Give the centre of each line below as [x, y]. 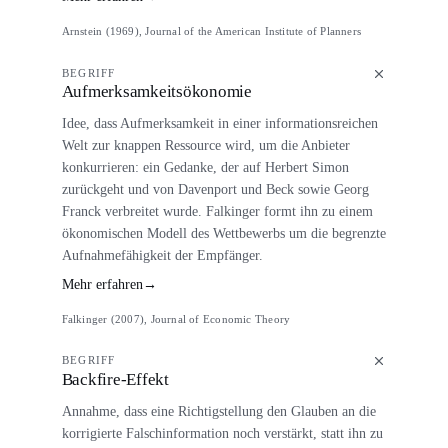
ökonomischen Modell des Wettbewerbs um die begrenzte [223, 233]
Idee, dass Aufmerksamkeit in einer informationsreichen [219, 123]
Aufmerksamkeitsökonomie [156, 91]
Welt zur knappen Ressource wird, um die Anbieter [205, 145]
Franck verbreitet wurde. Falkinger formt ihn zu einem [217, 211]
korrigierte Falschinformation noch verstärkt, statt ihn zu [222, 432]
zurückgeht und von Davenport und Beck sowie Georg [215, 189]
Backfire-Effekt [115, 379]
